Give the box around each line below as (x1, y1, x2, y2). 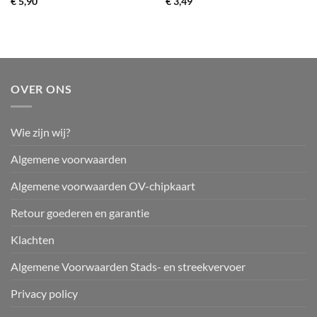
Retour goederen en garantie (11, 205, 149, 219)
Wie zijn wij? (11, 125, 70, 139)
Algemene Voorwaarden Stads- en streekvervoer (11, 259, 246, 273)
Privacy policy (11, 286, 78, 300)
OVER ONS (11, 82, 72, 96)
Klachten (11, 232, 54, 246)
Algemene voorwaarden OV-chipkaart (11, 178, 195, 192)
